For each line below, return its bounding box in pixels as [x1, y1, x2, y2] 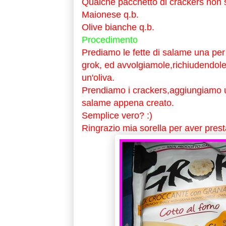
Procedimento [81, 35, 138, 45]
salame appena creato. [81, 98, 174, 108]
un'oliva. [81, 73, 115, 83]
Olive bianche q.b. [81, 22, 154, 33]
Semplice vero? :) [81, 110, 152, 121]
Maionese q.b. [81, 10, 139, 20]
